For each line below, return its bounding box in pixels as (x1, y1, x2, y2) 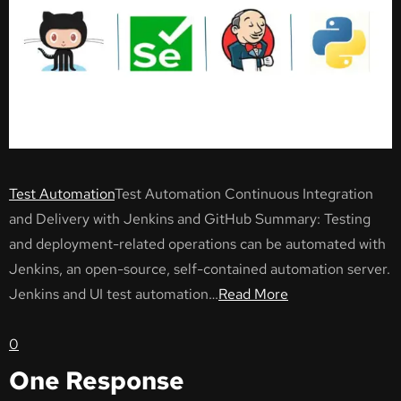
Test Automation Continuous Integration (115, 184, 373, 204)
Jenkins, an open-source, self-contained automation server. (9, 260, 390, 279)
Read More (218, 285, 288, 304)
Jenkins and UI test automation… (9, 285, 218, 304)
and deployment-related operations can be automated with (9, 235, 386, 254)
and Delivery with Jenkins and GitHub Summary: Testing (9, 209, 371, 229)
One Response (9, 363, 184, 398)
